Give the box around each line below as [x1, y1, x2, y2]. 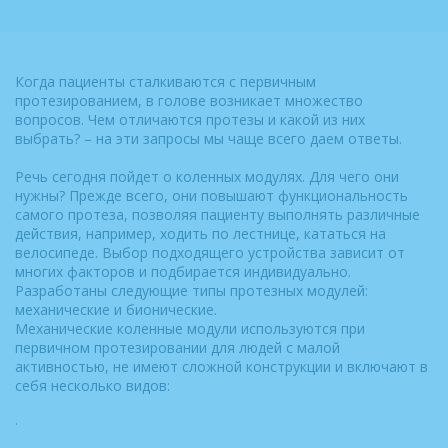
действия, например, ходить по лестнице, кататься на [15, 224, 386, 243]
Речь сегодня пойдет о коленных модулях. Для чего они [15, 167, 399, 186]
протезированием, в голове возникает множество [15, 91, 363, 110]
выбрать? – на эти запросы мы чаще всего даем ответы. [15, 129, 402, 148]
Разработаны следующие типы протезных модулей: [15, 281, 368, 300]
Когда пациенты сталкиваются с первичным [15, 72, 316, 91]
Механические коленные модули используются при [15, 319, 365, 338]
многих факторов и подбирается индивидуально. [15, 262, 351, 281]
